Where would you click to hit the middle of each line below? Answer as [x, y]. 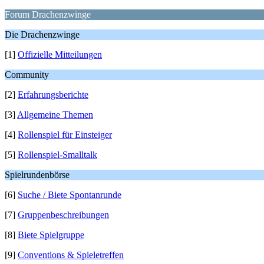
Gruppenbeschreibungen [63, 215]
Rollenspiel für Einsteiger [65, 135]
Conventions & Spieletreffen [71, 255]
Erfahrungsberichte [53, 95]
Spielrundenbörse [37, 175]
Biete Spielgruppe [51, 235]
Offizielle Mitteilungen [60, 55]
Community [27, 75]
